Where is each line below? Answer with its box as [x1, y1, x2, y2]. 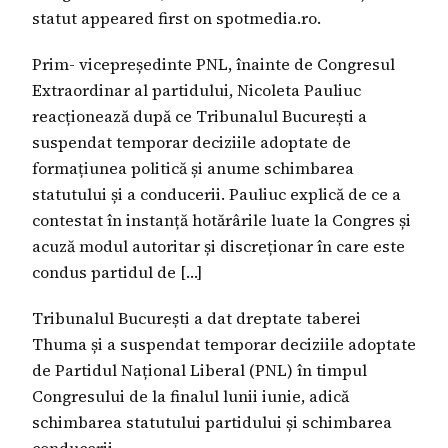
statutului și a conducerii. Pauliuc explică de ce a [32, 183, 401, 205]
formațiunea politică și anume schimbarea [32, 157, 354, 179]
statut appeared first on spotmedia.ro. [32, 7, 321, 29]
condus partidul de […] [32, 261, 202, 283]
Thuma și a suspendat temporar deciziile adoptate [32, 333, 416, 355]
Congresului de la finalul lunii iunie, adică [32, 385, 349, 407]
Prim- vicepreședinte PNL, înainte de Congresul [32, 53, 395, 75]
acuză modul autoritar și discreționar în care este [32, 235, 405, 257]
